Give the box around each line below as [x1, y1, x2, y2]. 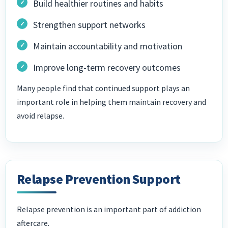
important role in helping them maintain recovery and [17, 97, 206, 107]
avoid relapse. [17, 110, 64, 121]
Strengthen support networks [33, 19, 146, 31]
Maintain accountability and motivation [33, 40, 182, 52]
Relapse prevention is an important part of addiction [17, 204, 201, 215]
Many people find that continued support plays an [17, 83, 190, 94]
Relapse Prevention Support [17, 170, 181, 188]
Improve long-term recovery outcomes [33, 62, 181, 74]
